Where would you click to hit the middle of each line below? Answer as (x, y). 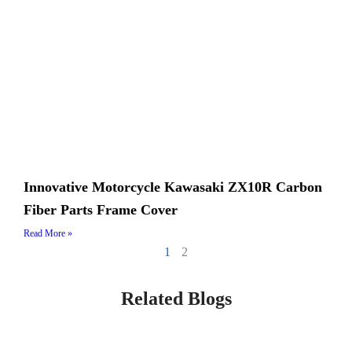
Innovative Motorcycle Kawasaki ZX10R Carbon (173, 187)
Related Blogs (176, 299)
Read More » (48, 234)
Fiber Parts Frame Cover (101, 210)
